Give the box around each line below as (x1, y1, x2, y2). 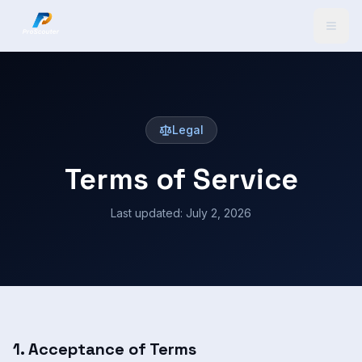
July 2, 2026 (186, 206, 251, 220)
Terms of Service (64, 161, 298, 198)
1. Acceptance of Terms (13, 339, 196, 360)
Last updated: (111, 206, 186, 220)
